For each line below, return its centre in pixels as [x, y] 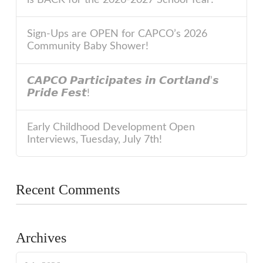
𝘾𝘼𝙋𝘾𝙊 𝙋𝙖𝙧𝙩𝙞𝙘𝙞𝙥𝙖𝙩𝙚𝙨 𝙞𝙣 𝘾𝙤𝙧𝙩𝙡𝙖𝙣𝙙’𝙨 [123, 80]
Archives [41, 238]
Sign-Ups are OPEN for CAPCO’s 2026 [117, 34]
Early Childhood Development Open [111, 127]
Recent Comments [68, 190]
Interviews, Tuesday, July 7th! [95, 140]
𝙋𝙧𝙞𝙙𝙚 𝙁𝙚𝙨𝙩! [59, 93]
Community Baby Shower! [88, 46]
